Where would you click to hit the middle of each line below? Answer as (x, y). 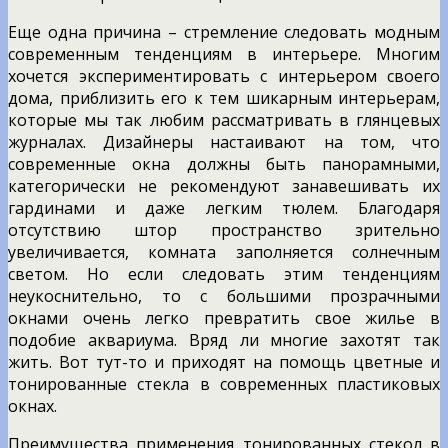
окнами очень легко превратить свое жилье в (224, 317)
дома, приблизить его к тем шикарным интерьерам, (224, 97)
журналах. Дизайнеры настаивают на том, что (224, 141)
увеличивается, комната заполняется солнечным (224, 251)
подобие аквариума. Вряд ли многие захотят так (224, 339)
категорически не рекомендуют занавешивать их (224, 185)
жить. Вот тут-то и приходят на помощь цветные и (224, 361)
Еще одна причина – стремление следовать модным (224, 31)
